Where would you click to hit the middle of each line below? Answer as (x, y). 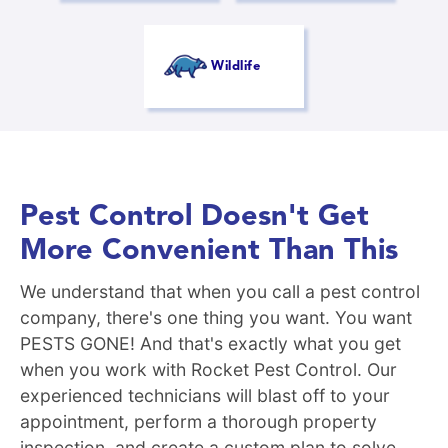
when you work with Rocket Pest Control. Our (208, 369)
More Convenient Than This (209, 251)
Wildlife (235, 66)
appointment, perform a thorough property (198, 421)
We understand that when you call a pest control (220, 291)
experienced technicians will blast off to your (205, 395)
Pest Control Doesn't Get (194, 217)
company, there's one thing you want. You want (216, 317)
